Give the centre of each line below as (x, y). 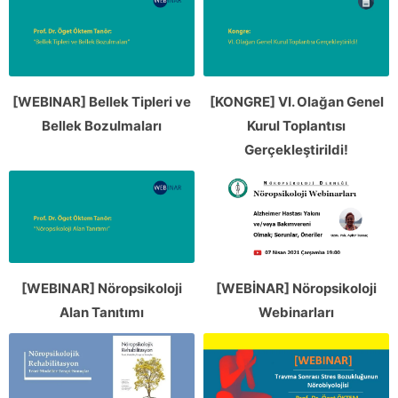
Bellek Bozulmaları (102, 125)
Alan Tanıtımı (102, 313)
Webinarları (296, 313)
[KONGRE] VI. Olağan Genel (296, 101)
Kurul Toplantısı (296, 125)
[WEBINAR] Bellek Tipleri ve (102, 101)
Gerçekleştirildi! (296, 149)
